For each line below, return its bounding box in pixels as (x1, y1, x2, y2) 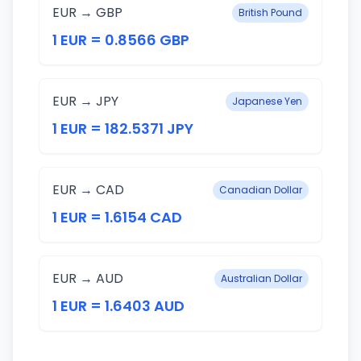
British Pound (239, 6, 302, 19)
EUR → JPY (52, 92, 118, 110)
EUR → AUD (52, 269, 123, 288)
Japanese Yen (232, 94, 302, 108)
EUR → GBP (52, 3, 122, 22)
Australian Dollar (221, 272, 302, 285)
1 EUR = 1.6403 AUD (52, 296, 185, 316)
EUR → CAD (52, 180, 124, 199)
